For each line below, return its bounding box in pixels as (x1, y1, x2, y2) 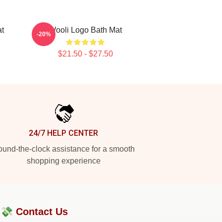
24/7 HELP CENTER (29, 128, 98, 138)
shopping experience (26, 157, 101, 165)
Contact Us (16, 206, 68, 217)
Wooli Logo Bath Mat (49, 26, 122, 34)
